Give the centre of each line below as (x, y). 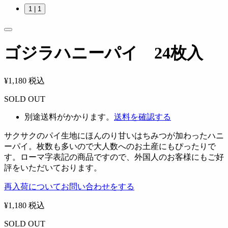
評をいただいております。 (53, 167)
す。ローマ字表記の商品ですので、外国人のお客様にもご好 (114, 157)
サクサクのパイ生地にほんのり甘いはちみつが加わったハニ (114, 135)
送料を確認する (142, 117)
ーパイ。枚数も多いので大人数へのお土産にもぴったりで (110, 146)
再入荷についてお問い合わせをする (69, 186)
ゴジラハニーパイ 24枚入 (104, 53)
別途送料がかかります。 (69, 117)
